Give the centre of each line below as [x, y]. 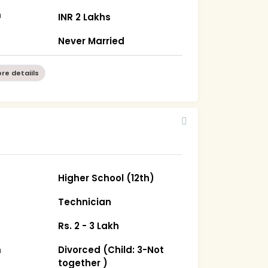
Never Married [92, 41]
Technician [85, 202]
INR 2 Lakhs [85, 17]
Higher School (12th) [106, 178]
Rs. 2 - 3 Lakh [89, 226]
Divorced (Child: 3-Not [111, 249]
